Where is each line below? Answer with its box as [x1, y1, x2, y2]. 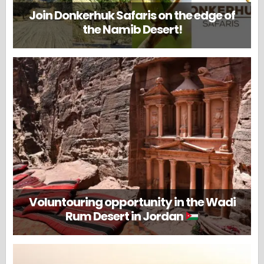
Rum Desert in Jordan [65, 208, 186, 225]
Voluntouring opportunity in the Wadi [28, 194, 236, 211]
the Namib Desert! [82, 21, 182, 38]
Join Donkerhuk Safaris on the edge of [29, 6, 235, 24]
